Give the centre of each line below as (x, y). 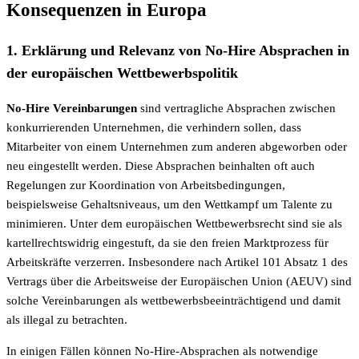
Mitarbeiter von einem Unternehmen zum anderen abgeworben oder (177, 146)
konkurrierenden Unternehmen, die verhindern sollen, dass (154, 127)
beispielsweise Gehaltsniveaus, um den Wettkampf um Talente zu (169, 204)
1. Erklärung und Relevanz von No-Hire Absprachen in (178, 51)
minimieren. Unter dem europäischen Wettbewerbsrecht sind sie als (174, 223)
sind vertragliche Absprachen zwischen (236, 108)
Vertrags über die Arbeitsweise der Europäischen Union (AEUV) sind (179, 281)
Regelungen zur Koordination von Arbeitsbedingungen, (146, 185)
